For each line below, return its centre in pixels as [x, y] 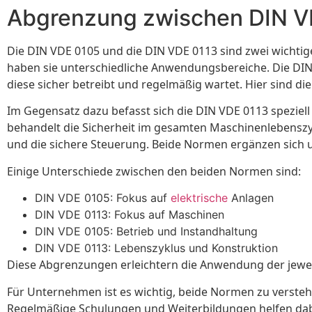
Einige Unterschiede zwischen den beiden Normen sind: [154, 171]
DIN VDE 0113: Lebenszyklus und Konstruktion [156, 248]
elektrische [199, 198]
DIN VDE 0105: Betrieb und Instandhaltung [146, 232]
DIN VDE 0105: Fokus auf [103, 198]
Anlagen [251, 198]
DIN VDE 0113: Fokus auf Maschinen [130, 215]
